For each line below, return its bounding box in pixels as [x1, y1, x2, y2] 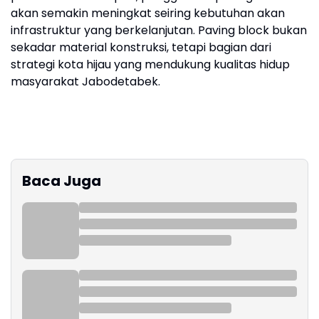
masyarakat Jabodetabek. [11, 73, 160, 90]
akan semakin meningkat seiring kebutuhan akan [11, 5, 285, 22]
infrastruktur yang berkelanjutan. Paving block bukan [11, 22, 307, 39]
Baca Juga [22, 171, 101, 192]
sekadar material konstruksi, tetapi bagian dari [11, 39, 271, 56]
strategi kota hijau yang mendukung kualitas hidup [11, 56, 290, 73]
